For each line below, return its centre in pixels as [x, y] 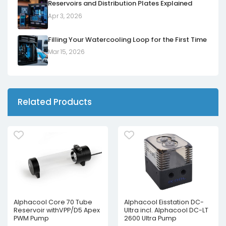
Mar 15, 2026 [66, 52]
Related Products [55, 102]
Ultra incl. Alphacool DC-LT [166, 210]
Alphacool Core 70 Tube [53, 202]
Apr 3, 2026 [65, 16]
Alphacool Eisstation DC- [164, 202]
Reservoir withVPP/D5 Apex [57, 210]
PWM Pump [31, 218]
